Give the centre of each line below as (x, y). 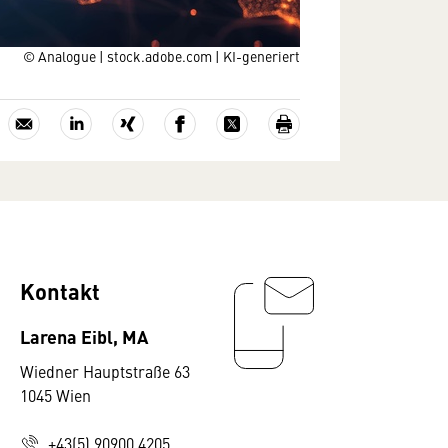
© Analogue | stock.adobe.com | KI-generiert (161, 56)
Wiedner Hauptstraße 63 (105, 371)
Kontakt (60, 290)
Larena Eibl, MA (84, 336)
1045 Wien (55, 395)
